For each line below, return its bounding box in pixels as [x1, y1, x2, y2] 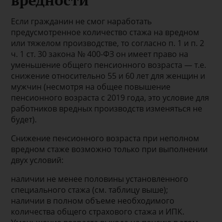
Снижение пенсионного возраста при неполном [11, 132, 200, 144]
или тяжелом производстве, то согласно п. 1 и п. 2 [11, 37, 205, 49]
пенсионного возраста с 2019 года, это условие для [11, 92, 210, 103]
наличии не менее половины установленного [11, 173, 189, 184]
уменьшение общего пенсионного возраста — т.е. [11, 59, 207, 70]
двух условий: [11, 154, 64, 166]
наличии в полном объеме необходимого [11, 195, 175, 206]
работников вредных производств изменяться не [11, 103, 203, 114]
